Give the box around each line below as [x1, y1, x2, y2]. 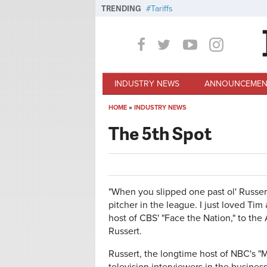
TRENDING [101, 3, 141, 14]
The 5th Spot [108, 120, 212, 145]
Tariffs [151, 4, 173, 14]
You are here [108, 111, 182, 130]
